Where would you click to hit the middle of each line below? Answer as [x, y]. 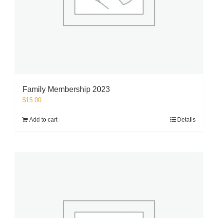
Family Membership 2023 [66, 89]
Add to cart [43, 120]
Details [186, 120]
